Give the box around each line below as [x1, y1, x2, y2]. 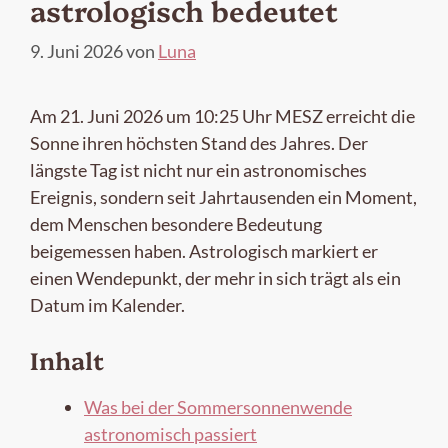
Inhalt [30, 343, 104, 377]
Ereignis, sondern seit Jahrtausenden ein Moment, [30, 186, 417, 209]
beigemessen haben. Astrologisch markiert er [30, 240, 378, 263]
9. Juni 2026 [30, 40, 123, 63]
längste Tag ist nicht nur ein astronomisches [30, 159, 367, 182]
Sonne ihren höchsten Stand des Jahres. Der [30, 132, 368, 155]
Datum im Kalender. [30, 294, 185, 317]
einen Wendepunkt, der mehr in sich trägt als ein [30, 267, 401, 290]
